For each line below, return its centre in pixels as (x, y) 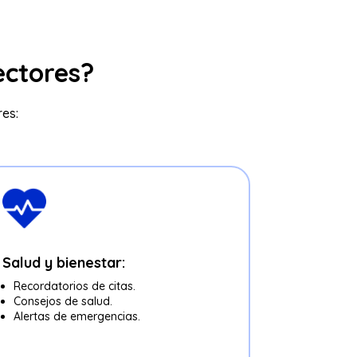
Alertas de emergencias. (76, 317)
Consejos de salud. (63, 302)
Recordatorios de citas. (74, 286)
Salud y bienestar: (63, 263)
